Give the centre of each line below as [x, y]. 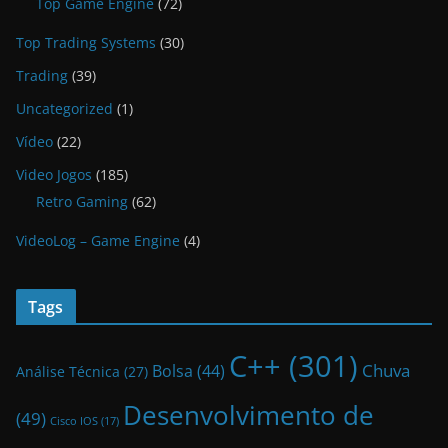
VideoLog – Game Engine [98, 241]
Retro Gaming [82, 202]
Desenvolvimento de [248, 415]
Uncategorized [64, 109]
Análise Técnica [68, 372]
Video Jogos [54, 175]
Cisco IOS [74, 421]
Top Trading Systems [86, 43]
